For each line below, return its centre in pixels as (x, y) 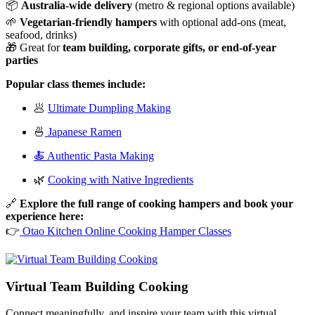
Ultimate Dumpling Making (109, 108)
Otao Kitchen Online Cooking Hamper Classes (126, 231)
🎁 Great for (34, 47)
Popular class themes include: (76, 84)
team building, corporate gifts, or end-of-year (169, 47)
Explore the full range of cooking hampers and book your (156, 203)
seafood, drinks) (41, 34)
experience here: (45, 216)
